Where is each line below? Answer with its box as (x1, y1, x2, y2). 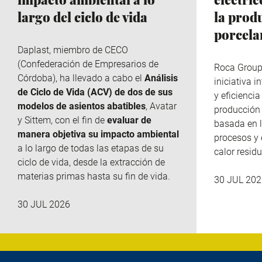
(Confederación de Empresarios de (18, 58, 158, 70)
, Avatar (146, 100, 177, 112)
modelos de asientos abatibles (18, 100, 146, 112)
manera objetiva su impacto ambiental (18, 128, 179, 140)
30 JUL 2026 (18, 199, 70, 211)
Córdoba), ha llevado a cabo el (18, 72, 144, 84)
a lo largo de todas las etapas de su (18, 142, 164, 154)
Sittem (25, 114, 51, 126)
